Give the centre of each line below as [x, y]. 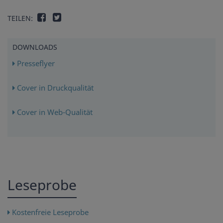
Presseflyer [35, 63]
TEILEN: [20, 18]
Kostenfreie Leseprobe [49, 212]
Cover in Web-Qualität [54, 112]
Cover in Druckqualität [54, 88]
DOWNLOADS [35, 47]
